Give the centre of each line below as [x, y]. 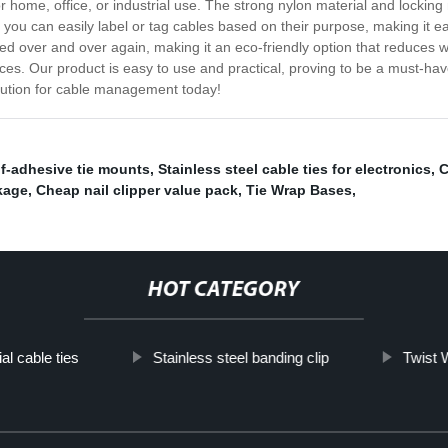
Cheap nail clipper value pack [137, 190]
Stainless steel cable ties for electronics [294, 169]
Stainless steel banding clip [240, 358]
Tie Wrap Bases [299, 190]
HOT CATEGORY [223, 291]
